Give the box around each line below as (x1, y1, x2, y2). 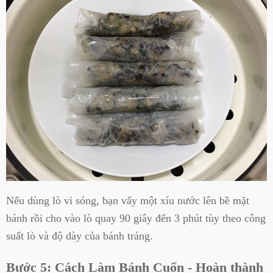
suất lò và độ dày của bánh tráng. (6, 230, 153, 243)
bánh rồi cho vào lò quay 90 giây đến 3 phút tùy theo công (6, 212, 266, 225)
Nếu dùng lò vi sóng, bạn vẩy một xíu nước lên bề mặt (6, 194, 249, 207)
